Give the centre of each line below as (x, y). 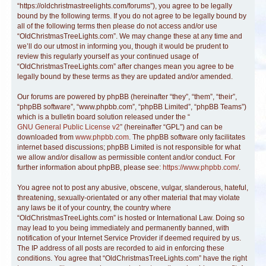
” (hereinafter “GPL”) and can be (171, 127)
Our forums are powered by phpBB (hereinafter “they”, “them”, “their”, (127, 97)
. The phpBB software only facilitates (187, 137)
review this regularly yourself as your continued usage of (108, 56)
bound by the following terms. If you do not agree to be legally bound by (132, 16)
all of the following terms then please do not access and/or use (117, 26)
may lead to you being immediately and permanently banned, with (123, 228)
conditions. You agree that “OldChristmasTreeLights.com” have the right (132, 258)
